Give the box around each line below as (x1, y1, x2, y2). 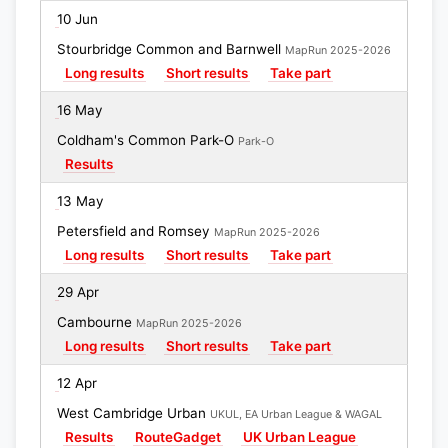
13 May (57, 193, 104, 209)
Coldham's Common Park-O (57, 132, 238, 148)
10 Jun (57, 11, 98, 27)
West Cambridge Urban (57, 405, 210, 421)
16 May (57, 102, 103, 118)
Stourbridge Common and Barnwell (57, 41, 285, 57)
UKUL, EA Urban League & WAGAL (210, 408, 382, 421)
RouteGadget (135, 429, 221, 445)
